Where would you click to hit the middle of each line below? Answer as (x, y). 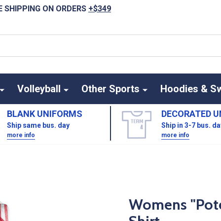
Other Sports (110, 89)
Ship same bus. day (38, 125)
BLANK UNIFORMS (45, 114)
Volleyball (39, 89)
